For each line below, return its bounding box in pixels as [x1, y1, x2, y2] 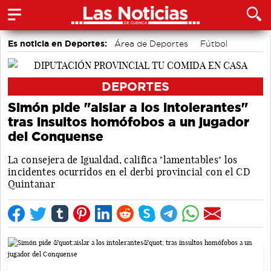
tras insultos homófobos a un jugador [8, 114, 249, 129]
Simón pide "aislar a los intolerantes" [8, 100, 248, 114]
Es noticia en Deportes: [8, 39, 107, 48]
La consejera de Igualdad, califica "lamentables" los [8, 153, 238, 166]
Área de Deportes [114, 39, 188, 48]
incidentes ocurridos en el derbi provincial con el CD [8, 165, 250, 178]
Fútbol [200, 39, 227, 48]
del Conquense [8, 129, 103, 143]
